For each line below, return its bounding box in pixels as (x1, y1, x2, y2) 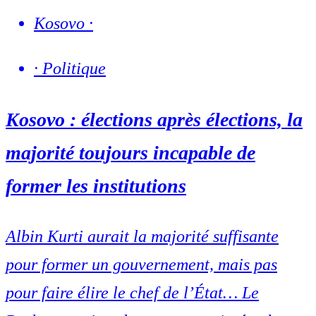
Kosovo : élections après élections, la (6, 108, 303, 130)
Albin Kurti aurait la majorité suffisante (6, 226, 279, 245)
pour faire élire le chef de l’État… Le (6, 283, 259, 302)
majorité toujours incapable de (6, 141, 255, 164)
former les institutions (6, 174, 186, 197)
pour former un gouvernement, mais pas (6, 255, 277, 274)
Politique (42, 59, 106, 78)
